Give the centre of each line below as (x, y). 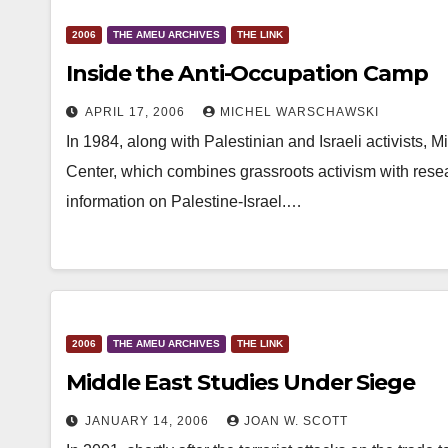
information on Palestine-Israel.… (184, 201)
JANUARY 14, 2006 (149, 421)
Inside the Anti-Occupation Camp (247, 73)
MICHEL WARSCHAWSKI (299, 112)
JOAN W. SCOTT (296, 421)
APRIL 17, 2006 (137, 112)
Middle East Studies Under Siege (240, 382)
